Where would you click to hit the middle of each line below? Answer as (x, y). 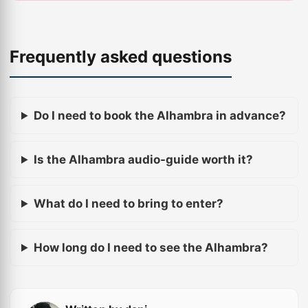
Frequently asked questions (121, 57)
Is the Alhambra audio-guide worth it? (143, 159)
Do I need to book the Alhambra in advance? (159, 115)
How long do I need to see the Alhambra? (151, 247)
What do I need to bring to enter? (128, 203)
